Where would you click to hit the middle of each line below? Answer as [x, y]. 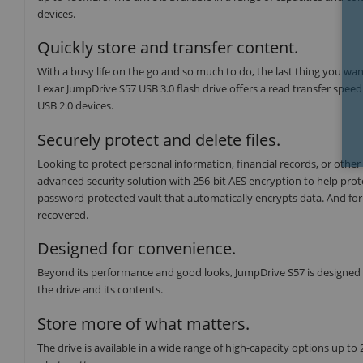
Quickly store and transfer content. [168, 48]
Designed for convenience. [137, 249]
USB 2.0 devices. [75, 106]
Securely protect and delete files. [159, 139]
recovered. [63, 214]
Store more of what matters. [143, 323]
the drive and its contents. [100, 290]
